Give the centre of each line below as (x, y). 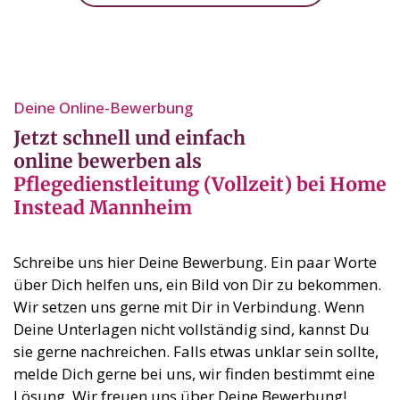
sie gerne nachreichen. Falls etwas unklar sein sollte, (196, 352)
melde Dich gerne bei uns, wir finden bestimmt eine (194, 374)
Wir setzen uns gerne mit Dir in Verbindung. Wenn (189, 307)
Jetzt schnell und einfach (129, 138)
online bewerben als (108, 162)
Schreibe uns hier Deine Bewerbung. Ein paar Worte (195, 262)
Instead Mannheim (103, 208)
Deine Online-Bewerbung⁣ (103, 108)
